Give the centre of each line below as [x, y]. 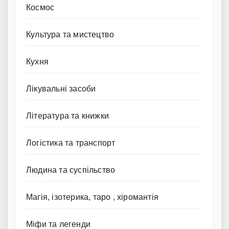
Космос [40, 7]
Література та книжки [67, 116]
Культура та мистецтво [70, 34]
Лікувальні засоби [61, 88]
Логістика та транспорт [71, 143]
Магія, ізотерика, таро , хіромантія [92, 197]
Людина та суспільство [71, 170]
